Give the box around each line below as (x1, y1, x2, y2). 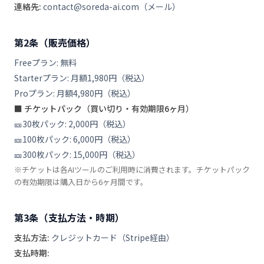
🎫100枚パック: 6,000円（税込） (14, 133, 136, 145)
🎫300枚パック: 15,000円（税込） (14, 148, 140, 160)
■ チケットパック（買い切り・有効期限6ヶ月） (14, 103, 194, 114)
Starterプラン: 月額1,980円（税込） (14, 72, 150, 84)
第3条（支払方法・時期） (14, 210, 124, 225)
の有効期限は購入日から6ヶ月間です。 (14, 176, 148, 187)
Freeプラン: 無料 (14, 57, 77, 68)
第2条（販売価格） (14, 35, 96, 49)
